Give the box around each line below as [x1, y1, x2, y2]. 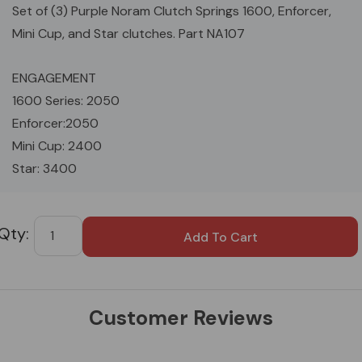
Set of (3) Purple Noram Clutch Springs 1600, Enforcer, [12, 2, 331, 19]
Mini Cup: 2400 [12, 137, 102, 154]
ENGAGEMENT [12, 69, 96, 86]
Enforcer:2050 [12, 114, 99, 132]
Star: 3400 [12, 159, 77, 177]
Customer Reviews [89, 304, 273, 331]
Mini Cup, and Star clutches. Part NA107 [12, 24, 245, 42]
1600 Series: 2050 [12, 91, 120, 109]
